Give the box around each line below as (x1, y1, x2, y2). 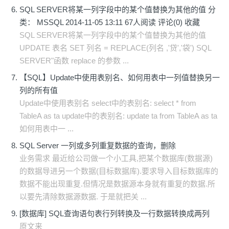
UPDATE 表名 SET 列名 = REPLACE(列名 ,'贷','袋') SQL (19, 43, 211, 52)
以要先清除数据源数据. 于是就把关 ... (19, 192, 147, 201)
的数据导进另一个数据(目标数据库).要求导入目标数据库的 (19, 167, 218, 175)
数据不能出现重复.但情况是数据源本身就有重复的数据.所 (19, 179, 215, 188)
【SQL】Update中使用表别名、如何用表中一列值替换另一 (19, 73, 220, 82)
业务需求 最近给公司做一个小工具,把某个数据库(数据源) (19, 154, 213, 163)
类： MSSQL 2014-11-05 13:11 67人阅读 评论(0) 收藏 (19, 18, 200, 27)
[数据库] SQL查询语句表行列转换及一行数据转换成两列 (19, 209, 210, 218)
